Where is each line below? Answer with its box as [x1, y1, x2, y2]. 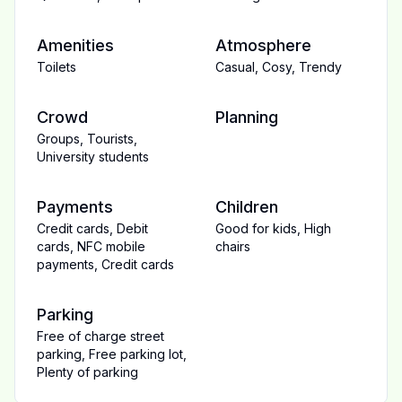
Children [215, 197, 278, 216]
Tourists [87, 131, 134, 146]
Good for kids [215, 221, 297, 236]
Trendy [299, 59, 342, 74]
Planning [215, 108, 278, 127]
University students [37, 149, 149, 164]
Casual [215, 59, 255, 74]
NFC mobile [77, 239, 145, 254]
